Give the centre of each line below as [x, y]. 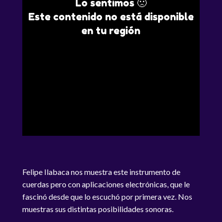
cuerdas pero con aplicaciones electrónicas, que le [106, 184]
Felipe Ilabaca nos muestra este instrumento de [101, 172]
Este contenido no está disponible [111, 17]
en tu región [111, 31]
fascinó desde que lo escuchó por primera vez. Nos [107, 196]
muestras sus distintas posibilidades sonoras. [98, 209]
